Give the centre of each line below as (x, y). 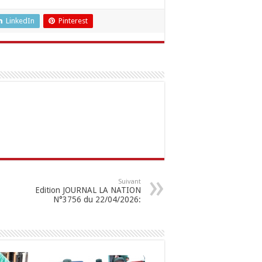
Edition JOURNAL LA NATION (88, 190)
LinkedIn (20, 21)
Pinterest (73, 21)
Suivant (130, 182)
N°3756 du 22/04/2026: (97, 199)
